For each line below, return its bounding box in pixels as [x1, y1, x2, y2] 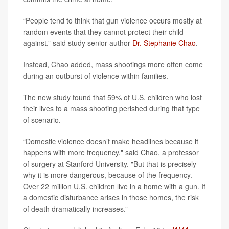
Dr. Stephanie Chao [132, 38, 196, 49]
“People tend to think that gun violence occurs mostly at [23, 15, 202, 26]
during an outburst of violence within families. [23, 71, 168, 81]
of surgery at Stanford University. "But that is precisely [23, 158, 196, 169]
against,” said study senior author [23, 38, 132, 49]
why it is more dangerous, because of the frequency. [23, 170, 192, 180]
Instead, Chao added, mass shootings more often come [23, 59, 203, 70]
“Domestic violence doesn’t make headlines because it [23, 136, 198, 147]
